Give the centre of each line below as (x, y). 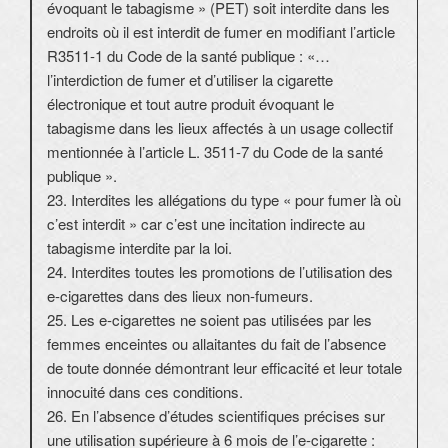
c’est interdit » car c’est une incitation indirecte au (206, 224)
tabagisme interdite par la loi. (139, 248)
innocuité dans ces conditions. (145, 392)
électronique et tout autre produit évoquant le (190, 104)
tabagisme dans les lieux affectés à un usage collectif (220, 128)
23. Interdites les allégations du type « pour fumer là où (224, 200)
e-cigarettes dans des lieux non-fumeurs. (180, 296)
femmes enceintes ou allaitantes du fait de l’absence (216, 344)
